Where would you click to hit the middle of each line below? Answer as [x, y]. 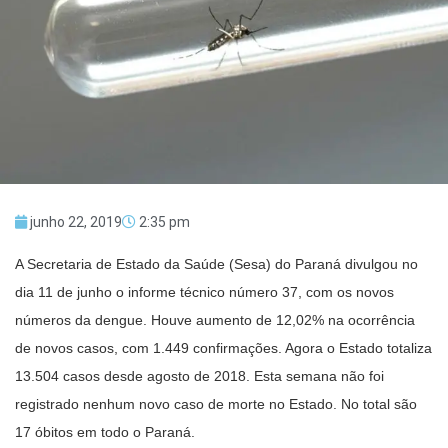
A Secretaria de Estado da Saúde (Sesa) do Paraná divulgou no [216, 263]
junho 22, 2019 [76, 221]
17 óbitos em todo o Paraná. [105, 431]
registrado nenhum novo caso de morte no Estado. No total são [216, 403]
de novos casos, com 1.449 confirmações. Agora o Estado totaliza [223, 347]
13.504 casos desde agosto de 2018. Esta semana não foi [199, 375]
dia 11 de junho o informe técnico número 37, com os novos [204, 291]
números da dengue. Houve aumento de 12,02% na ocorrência [215, 319]
